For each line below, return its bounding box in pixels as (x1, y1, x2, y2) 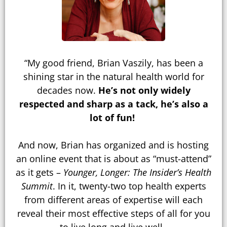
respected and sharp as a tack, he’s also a (19, 98, 208, 110)
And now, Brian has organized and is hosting (18, 139, 209, 152)
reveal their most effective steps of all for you (17, 207, 210, 220)
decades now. (36, 84, 98, 97)
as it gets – (16, 166, 63, 179)
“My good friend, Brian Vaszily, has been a (24, 57, 203, 69)
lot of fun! (90, 111, 135, 124)
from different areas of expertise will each (24, 194, 203, 206)
